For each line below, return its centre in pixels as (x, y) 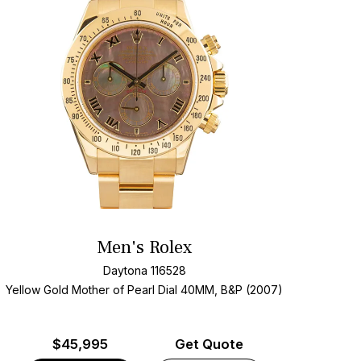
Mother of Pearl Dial (125, 289)
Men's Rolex (145, 248)
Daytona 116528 (144, 270)
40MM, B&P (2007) (232, 289)
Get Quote (209, 344)
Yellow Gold (37, 289)
